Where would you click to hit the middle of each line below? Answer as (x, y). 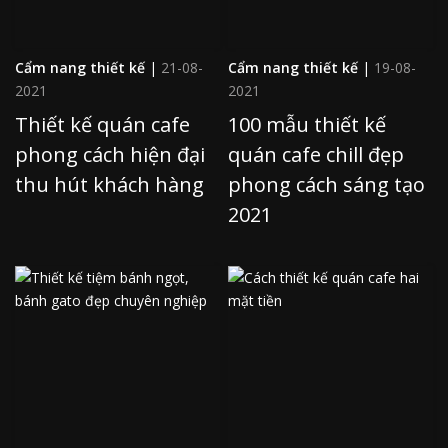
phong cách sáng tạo (326, 184)
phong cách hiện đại (110, 154)
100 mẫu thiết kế (307, 124)
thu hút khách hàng (109, 184)
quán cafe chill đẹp (316, 154)
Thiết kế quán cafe (102, 124)
